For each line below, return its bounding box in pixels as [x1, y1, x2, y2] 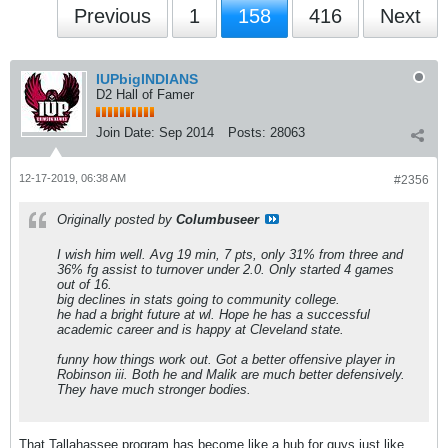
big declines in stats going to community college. [57, 292, 340, 307]
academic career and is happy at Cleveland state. [57, 322, 344, 337]
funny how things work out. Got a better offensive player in [57, 352, 395, 367]
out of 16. [57, 277, 112, 292]
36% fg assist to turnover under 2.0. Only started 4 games [57, 262, 394, 277]
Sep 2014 [159, 125, 214, 140]
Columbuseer [176, 212, 259, 227]
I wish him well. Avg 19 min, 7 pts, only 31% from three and [57, 247, 403, 262]
